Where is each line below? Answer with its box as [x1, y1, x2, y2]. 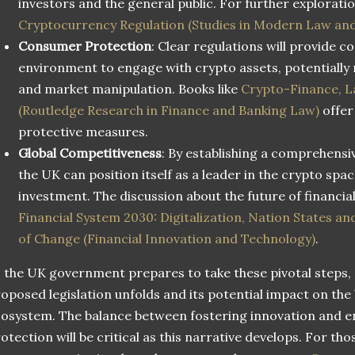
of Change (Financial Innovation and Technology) [18, 231, 315, 247]
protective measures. [18, 124, 148, 140]
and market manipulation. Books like [18, 81, 241, 97]
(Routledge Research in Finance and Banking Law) [18, 102, 319, 119]
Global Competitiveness [18, 145, 162, 162]
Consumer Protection [18, 38, 151, 55]
